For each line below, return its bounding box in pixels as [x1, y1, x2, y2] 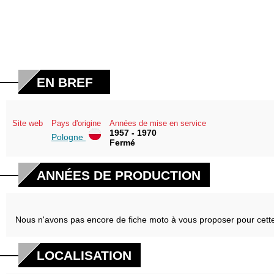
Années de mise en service [109, 119, 206, 128]
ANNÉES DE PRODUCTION [37, 168, 201, 182]
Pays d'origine [51, 119, 101, 128]
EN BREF [37, 75, 93, 89]
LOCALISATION [37, 248, 131, 262]
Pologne [51, 132, 86, 142]
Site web [12, 119, 43, 128]
